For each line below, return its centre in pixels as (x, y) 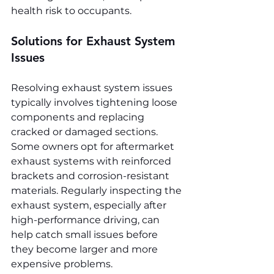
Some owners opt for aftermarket (94, 147)
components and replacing (79, 117)
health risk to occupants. (71, 11)
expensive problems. (62, 264)
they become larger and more (86, 250)
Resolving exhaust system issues (93, 88)
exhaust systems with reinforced (92, 161)
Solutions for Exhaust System (95, 41)
